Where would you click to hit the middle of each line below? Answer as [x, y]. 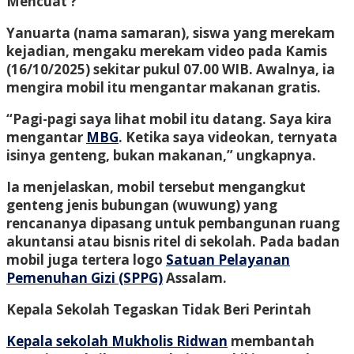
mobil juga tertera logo [86, 259]
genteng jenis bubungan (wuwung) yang [142, 205]
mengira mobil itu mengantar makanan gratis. [164, 87]
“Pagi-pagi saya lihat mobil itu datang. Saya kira [169, 119]
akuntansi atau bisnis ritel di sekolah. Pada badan [173, 241]
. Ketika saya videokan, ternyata [228, 137]
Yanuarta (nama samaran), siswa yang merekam [171, 32]
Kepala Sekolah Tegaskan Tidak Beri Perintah [159, 309]
